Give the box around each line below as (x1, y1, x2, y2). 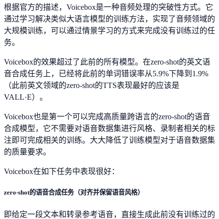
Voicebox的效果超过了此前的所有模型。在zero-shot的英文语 (4, 58, 210, 66)
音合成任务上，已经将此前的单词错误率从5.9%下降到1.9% (4, 69, 208, 78)
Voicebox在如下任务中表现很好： (4, 167, 119, 176)
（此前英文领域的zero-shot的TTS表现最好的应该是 (4, 81, 179, 90)
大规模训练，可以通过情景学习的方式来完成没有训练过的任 (4, 26, 215, 35)
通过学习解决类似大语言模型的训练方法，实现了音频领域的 (4, 15, 215, 23)
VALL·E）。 (4, 93, 47, 102)
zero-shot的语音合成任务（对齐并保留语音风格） (4, 189, 144, 197)
